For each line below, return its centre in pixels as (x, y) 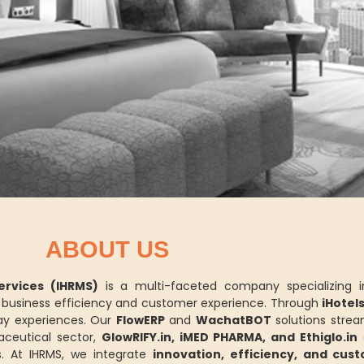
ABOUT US (107, 249)
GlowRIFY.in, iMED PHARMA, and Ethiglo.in (229, 337)
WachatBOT (233, 320)
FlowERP (140, 320)
